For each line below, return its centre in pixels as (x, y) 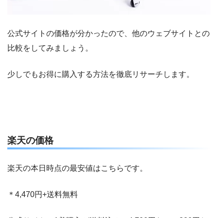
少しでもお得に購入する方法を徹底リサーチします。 (101, 74)
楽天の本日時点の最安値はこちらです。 (77, 168)
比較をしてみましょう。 (50, 48)
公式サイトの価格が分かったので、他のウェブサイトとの (109, 33)
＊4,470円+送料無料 (43, 194)
